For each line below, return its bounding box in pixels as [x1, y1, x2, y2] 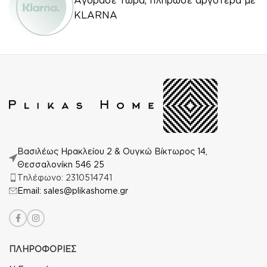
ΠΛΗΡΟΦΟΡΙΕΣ [9, 244, 76, 253]
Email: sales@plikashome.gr [17, 186, 128, 195]
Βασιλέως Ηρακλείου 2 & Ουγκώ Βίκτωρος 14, [17, 147, 207, 156]
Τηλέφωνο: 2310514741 [17, 173, 112, 182]
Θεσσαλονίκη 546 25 [17, 160, 104, 169]
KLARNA [74, 9, 117, 20]
